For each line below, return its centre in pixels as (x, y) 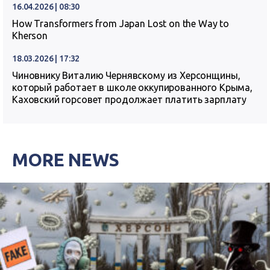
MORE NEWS (66, 160)
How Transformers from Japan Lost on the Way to (121, 24)
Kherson (30, 36)
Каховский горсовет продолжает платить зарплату (130, 99)
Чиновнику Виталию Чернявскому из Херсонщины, (126, 75)
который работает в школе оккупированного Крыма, (132, 87)
